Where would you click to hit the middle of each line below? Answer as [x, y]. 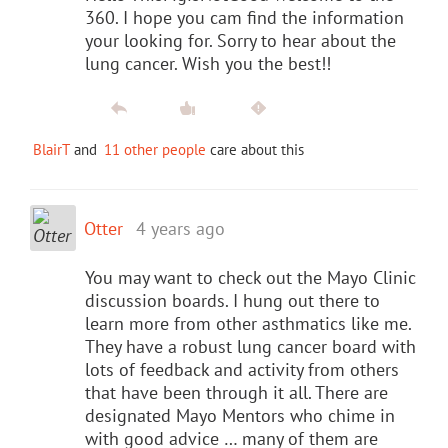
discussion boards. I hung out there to [232, 300]
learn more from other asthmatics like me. [248, 323]
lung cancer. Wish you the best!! [208, 63]
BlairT [51, 149]
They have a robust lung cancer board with [250, 346]
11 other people [155, 149]
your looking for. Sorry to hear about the [240, 40]
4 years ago [180, 228]
